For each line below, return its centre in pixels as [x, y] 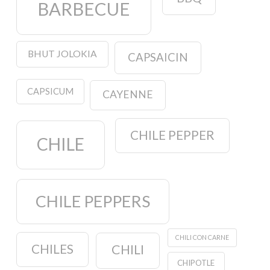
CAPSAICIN [158, 58]
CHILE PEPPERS [93, 201]
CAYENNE [127, 95]
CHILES [52, 249]
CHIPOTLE [196, 262]
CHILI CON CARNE [202, 237]
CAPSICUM [50, 91]
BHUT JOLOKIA [62, 54]
